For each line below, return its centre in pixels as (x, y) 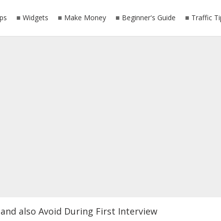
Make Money (85, 18)
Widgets (35, 18)
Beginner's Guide (148, 18)
